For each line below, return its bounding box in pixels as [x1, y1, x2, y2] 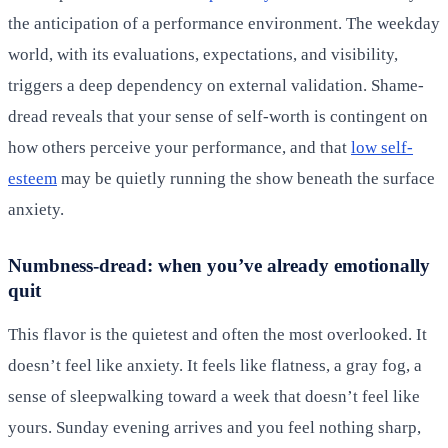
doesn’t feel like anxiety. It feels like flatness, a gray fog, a [8, 355, 422, 375]
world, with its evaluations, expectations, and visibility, [8, 44, 398, 64]
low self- [351, 137, 413, 157]
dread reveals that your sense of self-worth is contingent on [8, 106, 428, 126]
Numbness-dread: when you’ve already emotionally [8, 254, 430, 276]
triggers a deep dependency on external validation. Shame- [8, 75, 424, 95]
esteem [8, 168, 57, 188]
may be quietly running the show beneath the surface [57, 168, 435, 188]
